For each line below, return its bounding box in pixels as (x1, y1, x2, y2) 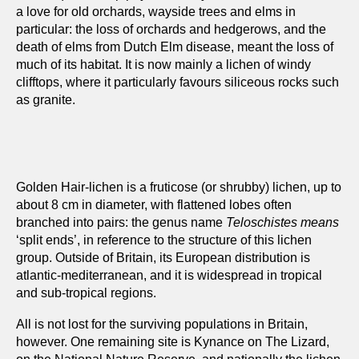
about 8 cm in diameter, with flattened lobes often (16, 197, 292, 212)
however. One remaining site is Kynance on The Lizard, (16, 333, 329, 349)
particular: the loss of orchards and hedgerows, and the (16, 22, 326, 37)
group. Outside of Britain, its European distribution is (16, 250, 310, 265)
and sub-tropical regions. (16, 285, 156, 301)
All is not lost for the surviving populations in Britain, (16, 316, 308, 331)
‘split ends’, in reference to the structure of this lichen (16, 232, 312, 248)
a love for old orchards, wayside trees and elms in (16, 4, 296, 19)
